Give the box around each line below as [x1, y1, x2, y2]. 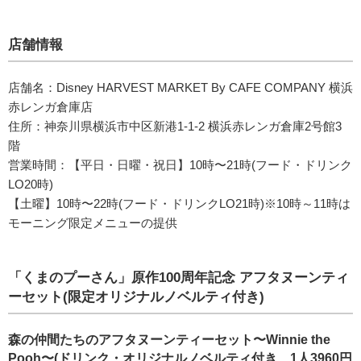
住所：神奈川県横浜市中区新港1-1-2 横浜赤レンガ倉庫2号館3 [8, 119, 342, 134]
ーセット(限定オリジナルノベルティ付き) [8, 289, 264, 305]
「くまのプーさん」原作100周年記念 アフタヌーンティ [8, 270, 349, 286]
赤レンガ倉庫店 [8, 100, 93, 114]
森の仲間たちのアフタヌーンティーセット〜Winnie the [8, 333, 330, 347]
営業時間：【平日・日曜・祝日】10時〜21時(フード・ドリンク [8, 158, 352, 172]
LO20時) [8, 177, 53, 192]
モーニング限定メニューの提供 [8, 216, 177, 230]
